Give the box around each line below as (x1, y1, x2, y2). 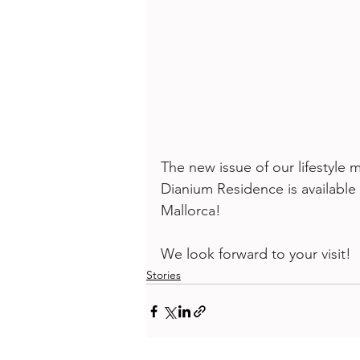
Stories (146, 268, 181, 282)
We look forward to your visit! (161, 245, 351, 263)
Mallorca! (161, 202, 225, 219)
